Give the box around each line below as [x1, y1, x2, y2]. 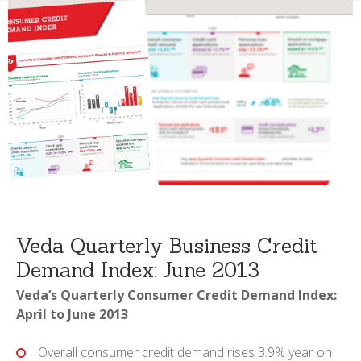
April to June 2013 [16, 305, 128, 323]
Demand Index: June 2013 [16, 256, 259, 283]
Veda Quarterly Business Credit [16, 232, 317, 259]
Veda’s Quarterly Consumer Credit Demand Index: [16, 285, 337, 304]
